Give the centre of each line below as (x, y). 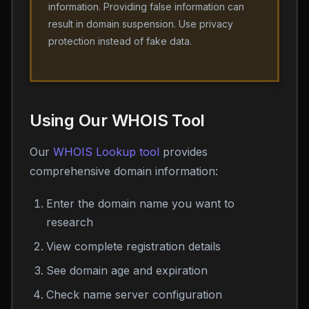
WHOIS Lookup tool (106, 152)
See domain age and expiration (127, 270)
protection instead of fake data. (120, 41)
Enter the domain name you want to (140, 203)
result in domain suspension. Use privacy (141, 24)
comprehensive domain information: (124, 171)
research (70, 222)
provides (183, 152)
